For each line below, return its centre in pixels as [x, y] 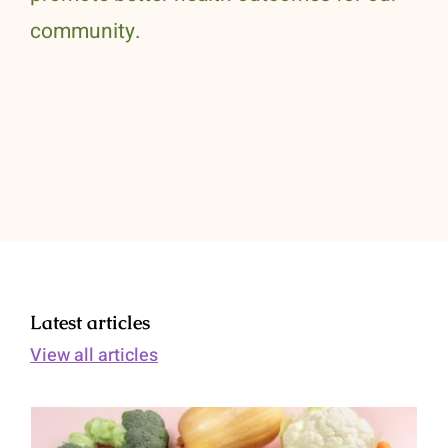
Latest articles [89, 323]
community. [85, 31]
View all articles [93, 356]
